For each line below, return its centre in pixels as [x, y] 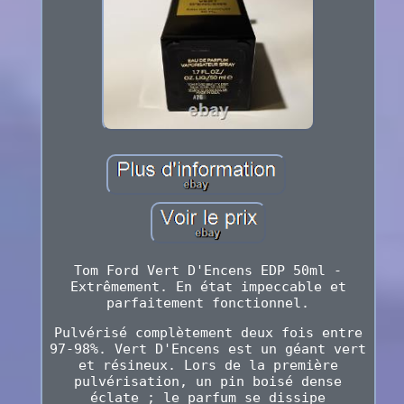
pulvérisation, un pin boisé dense [208, 382]
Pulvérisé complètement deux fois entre [208, 333]
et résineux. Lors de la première [208, 366]
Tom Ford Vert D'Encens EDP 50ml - [208, 271]
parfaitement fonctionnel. [208, 303]
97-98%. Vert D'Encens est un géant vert [208, 349]
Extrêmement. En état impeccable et [208, 287]
